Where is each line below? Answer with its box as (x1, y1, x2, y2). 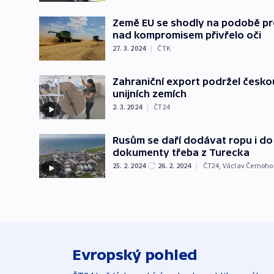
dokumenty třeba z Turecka (113, 146, 250, 158)
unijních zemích (113, 87, 187, 99)
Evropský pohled (72, 246, 198, 263)
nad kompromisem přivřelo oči (113, 29, 261, 40)
